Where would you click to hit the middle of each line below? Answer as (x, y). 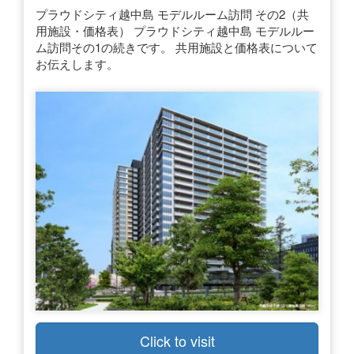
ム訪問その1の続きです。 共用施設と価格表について (177, 47)
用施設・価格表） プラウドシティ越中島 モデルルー (175, 30)
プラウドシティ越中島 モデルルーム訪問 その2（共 (172, 13)
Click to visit (177, 340)
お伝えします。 (77, 63)
